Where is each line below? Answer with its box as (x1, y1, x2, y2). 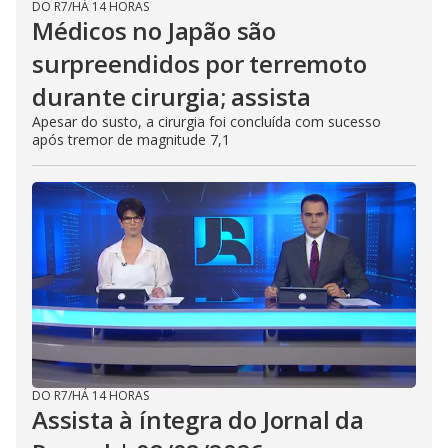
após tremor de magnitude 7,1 (32, 130, 230, 149)
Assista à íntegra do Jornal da (32, 403, 364, 436)
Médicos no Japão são (32, 14, 277, 47)
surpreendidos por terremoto (32, 47, 367, 80)
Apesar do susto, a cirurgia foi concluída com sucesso (32, 112, 381, 131)
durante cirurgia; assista (32, 80, 312, 113)
